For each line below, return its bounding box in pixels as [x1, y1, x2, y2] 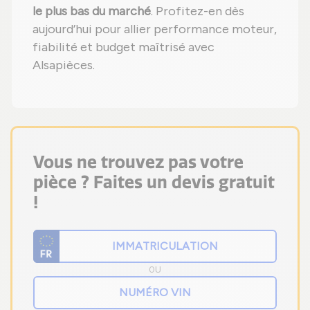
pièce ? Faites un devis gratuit [33, 172, 275, 192]
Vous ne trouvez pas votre [33, 152, 244, 172]
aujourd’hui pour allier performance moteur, [33, 21, 277, 37]
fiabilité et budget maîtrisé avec [33, 39, 215, 55]
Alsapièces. [33, 57, 95, 73]
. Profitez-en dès [151, 3, 244, 19]
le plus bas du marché [33, 3, 151, 19]
